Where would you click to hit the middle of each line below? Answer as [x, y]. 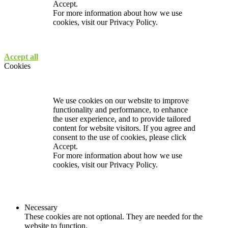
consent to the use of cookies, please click [120, 137]
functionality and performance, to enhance [120, 110]
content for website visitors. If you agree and [124, 128]
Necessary [41, 208]
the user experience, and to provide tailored [122, 119]
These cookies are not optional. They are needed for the [113, 217]
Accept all [21, 57]
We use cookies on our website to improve [121, 101]
